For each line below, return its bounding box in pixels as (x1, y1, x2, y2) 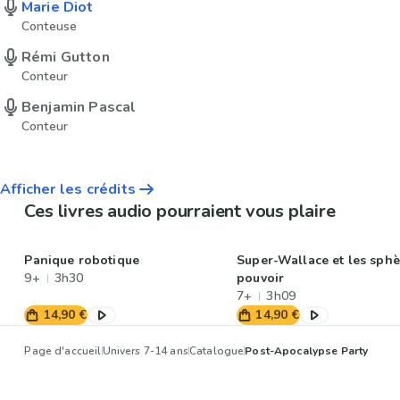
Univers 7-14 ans (102, 343, 188, 358)
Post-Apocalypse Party (245, 343, 369, 358)
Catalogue (188, 343, 245, 358)
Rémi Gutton (21, 46, 110, 67)
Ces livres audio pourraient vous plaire (24, 198, 336, 223)
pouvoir (237, 269, 285, 287)
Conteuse (21, 17, 78, 35)
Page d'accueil (24, 343, 102, 358)
